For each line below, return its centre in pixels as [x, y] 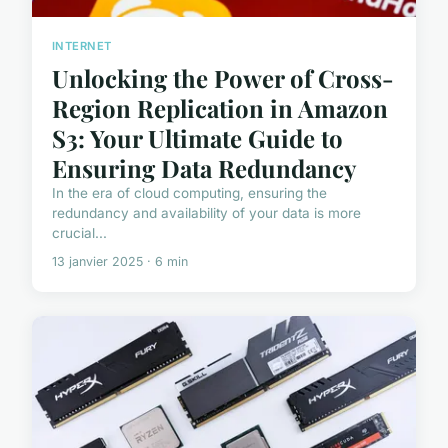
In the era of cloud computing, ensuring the [189, 192]
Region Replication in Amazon [220, 107]
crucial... [79, 232]
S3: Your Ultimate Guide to [197, 137]
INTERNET [82, 46]
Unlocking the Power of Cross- [223, 77]
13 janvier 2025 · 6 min [120, 261]
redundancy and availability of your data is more [206, 212]
